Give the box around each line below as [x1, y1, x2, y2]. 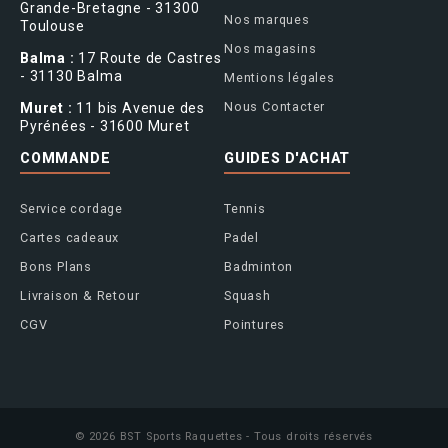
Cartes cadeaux [20, 229, 120, 245]
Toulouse [20, 17, 85, 34]
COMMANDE [20, 149, 111, 166]
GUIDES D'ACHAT [224, 149, 351, 166]
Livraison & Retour [20, 287, 140, 303]
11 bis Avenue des [72, 99, 206, 116]
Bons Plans [20, 258, 92, 274]
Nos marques [224, 11, 310, 27]
